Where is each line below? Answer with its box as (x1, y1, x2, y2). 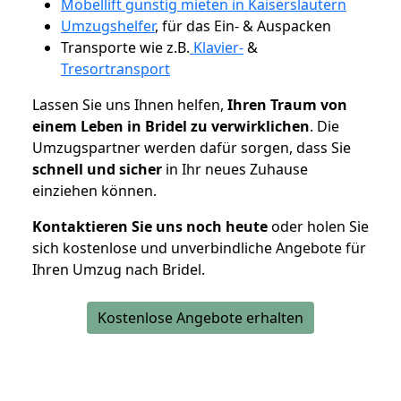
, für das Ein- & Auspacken (155, 15, 331, 36)
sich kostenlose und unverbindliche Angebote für (32, 237, 366, 258)
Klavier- (190, 37, 243, 57)
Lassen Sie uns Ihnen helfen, (32, 94, 227, 115)
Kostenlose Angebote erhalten (98, 307, 303, 328)
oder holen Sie (268, 216, 369, 236)
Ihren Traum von (227, 94, 347, 115)
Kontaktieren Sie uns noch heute (32, 216, 268, 236)
